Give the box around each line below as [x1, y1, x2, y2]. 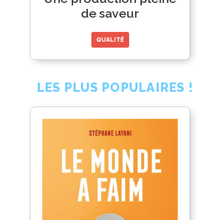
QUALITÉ [96, 36, 124, 44]
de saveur [81, 6, 139, 21]
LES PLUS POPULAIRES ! [36, 80, 193, 95]
